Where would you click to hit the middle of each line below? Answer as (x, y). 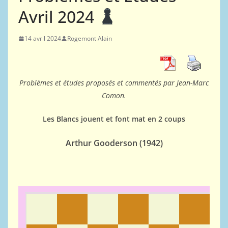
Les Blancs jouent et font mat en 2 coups (114, 119)
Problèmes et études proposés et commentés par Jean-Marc (114, 83)
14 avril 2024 (43, 38)
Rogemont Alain (90, 38)
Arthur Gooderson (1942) (114, 143)
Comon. (114, 95)
